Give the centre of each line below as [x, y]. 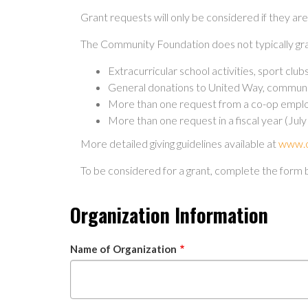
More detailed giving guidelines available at [179, 143]
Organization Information [169, 214]
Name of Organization [123, 249]
